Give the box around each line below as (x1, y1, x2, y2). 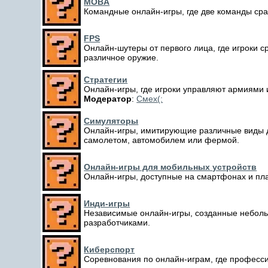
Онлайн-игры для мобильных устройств (84, 162, 257, 172)
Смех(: (136, 94, 163, 103)
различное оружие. (84, 53, 159, 62)
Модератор (84, 94, 132, 103)
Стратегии (84, 75, 128, 84)
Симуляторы (84, 116, 139, 126)
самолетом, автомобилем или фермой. (84, 135, 240, 145)
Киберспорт (84, 245, 135, 254)
